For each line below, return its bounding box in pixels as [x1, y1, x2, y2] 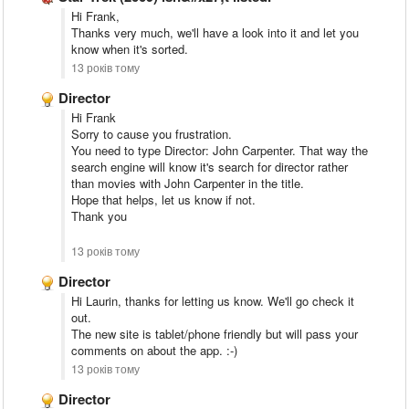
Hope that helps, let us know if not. [71, 191, 256, 208]
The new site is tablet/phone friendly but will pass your [71, 325, 358, 342]
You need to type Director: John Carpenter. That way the [71, 142, 368, 159]
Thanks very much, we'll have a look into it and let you [71, 24, 359, 41]
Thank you [71, 207, 127, 225]
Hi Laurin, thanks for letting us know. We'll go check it [71, 292, 354, 309]
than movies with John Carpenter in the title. [71, 174, 308, 192]
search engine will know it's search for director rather [71, 158, 348, 175]
